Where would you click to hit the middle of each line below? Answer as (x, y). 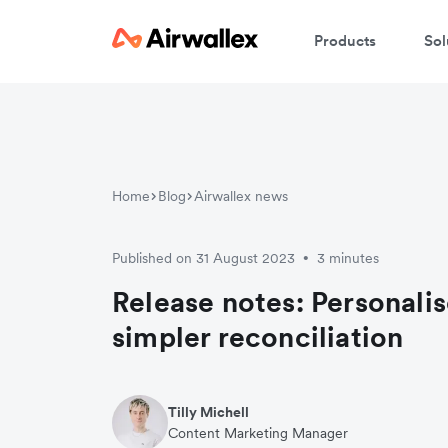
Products (345, 40)
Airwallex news (241, 195)
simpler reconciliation (258, 336)
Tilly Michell (208, 411)
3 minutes (348, 257)
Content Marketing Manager (258, 432)
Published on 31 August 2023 (203, 257)
